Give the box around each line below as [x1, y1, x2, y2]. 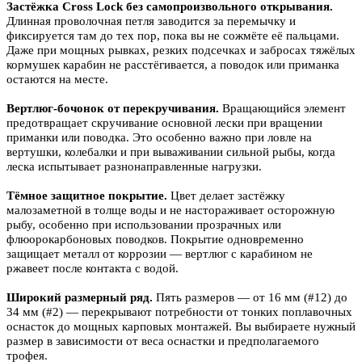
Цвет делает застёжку [170, 189, 285, 203]
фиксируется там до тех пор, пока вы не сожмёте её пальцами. [6, 29, 339, 43]
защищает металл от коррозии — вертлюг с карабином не [6, 247, 313, 261]
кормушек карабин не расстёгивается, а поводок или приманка [6, 58, 339, 72]
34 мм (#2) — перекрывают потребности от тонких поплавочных [6, 305, 352, 319]
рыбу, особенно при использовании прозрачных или [6, 218, 281, 232]
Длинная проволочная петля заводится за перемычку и [6, 15, 296, 28]
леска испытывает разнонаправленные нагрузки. [6, 160, 262, 174]
